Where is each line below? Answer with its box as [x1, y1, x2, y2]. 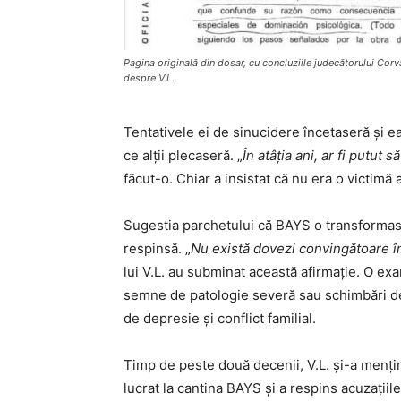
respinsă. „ [124, 239, 191, 257]
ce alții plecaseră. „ [124, 146, 243, 164]
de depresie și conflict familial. [124, 309, 316, 327]
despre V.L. [124, 71, 175, 84]
